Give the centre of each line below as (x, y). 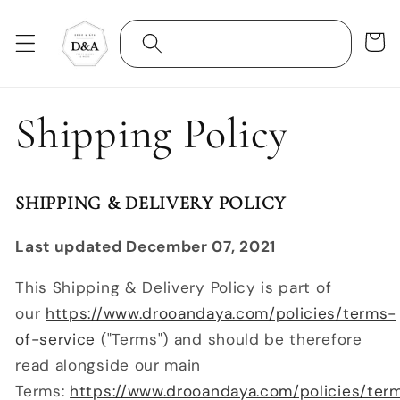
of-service (56, 340)
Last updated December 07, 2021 (146, 246)
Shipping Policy (152, 133)
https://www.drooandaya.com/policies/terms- (221, 314)
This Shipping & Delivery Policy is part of (174, 288)
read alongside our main (108, 366)
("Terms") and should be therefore (229, 340)
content (62, 32)
